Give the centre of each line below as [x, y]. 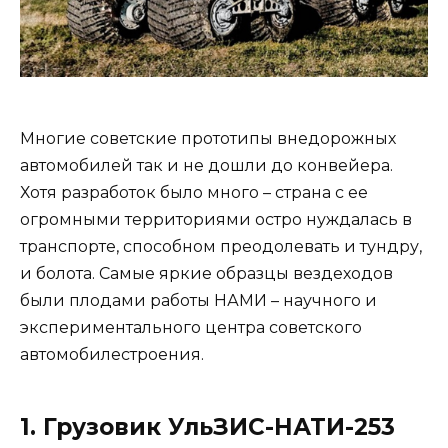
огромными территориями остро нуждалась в [216, 219]
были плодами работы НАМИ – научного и [198, 300]
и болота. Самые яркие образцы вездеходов [206, 273]
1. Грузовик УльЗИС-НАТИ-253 [207, 426]
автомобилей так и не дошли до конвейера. [206, 165]
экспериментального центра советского [191, 327]
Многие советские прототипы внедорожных [208, 138]
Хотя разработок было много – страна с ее [194, 192]
